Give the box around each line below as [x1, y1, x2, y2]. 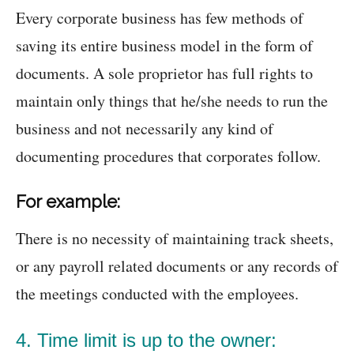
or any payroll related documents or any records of [16, 255, 338, 277]
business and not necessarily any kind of [16, 118, 273, 140]
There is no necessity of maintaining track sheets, [16, 228, 333, 250]
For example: [16, 191, 120, 213]
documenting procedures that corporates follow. [16, 145, 321, 168]
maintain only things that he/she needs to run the [16, 90, 328, 112]
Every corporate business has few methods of [16, 7, 303, 29]
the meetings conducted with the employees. [16, 283, 299, 305]
